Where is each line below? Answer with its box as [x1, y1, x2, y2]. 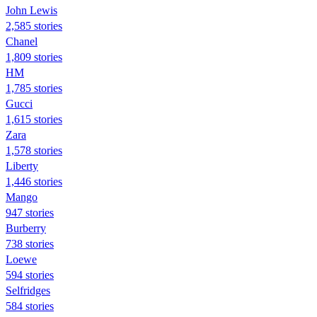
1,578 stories [6, 144, 62, 156]
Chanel [6, 35, 38, 47]
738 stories [6, 237, 54, 250]
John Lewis [6, 4, 57, 16]
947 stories [6, 206, 54, 219]
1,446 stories [6, 175, 62, 188]
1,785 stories [6, 81, 62, 94]
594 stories [6, 268, 54, 281]
